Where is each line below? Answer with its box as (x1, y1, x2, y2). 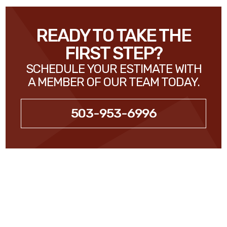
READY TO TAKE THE (36, 25, 191, 46)
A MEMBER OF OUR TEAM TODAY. (27, 75, 200, 89)
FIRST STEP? (65, 43, 162, 64)
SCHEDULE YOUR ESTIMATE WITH (25, 62, 202, 76)
